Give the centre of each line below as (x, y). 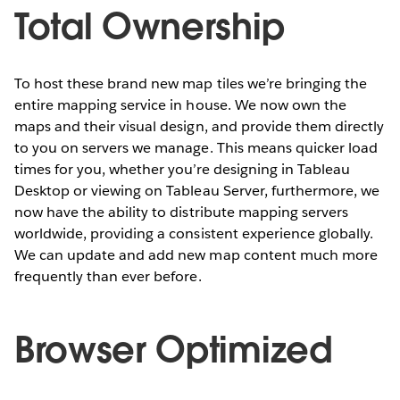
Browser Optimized (173, 350)
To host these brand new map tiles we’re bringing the (191, 83)
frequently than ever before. (108, 276)
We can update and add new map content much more (196, 254)
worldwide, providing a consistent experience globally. (194, 233)
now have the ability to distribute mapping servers (181, 212)
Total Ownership (150, 26)
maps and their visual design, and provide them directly (200, 126)
